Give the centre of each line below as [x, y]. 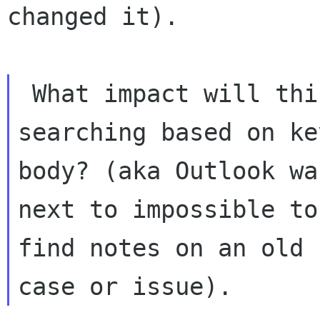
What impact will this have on [25, 94]
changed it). [93, 16]
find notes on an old [160, 248]
